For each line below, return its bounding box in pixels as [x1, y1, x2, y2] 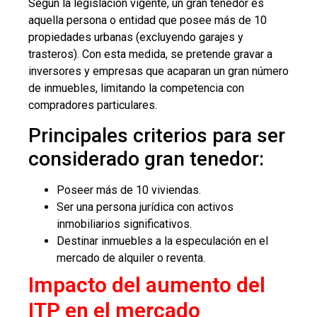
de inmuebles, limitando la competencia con [28, 81, 244, 95]
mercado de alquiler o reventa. [57, 251, 205, 265]
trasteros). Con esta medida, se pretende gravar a [28, 47, 272, 61]
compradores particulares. [28, 98, 157, 112]
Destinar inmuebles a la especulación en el [57, 234, 268, 248]
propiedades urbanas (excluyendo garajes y [28, 30, 243, 44]
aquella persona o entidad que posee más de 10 [28, 13, 267, 27]
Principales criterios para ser [28, 124, 285, 148]
